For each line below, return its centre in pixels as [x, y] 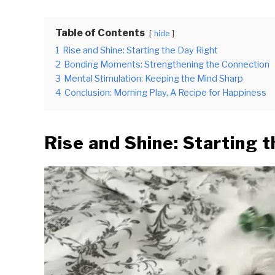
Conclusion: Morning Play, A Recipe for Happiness [165, 92]
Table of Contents [100, 33]
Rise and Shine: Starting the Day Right [140, 50]
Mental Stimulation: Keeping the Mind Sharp [153, 78]
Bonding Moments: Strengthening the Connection [167, 64]
